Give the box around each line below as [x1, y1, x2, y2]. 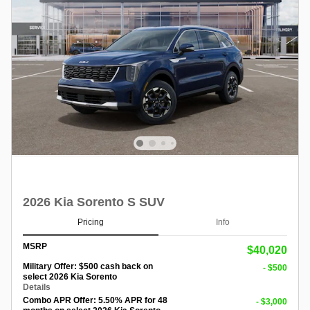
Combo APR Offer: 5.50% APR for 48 [23, 295, 167, 305]
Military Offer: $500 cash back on [23, 261, 153, 271]
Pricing [77, 217, 104, 228]
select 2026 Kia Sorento [23, 271, 117, 282]
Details [23, 282, 51, 292]
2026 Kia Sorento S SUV [23, 194, 165, 209]
